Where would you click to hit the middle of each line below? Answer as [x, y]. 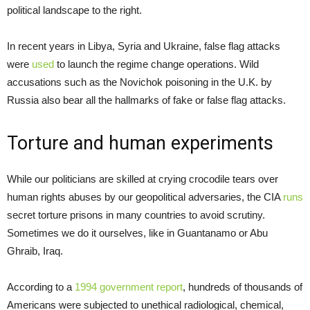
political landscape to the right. [74, 10]
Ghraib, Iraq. [35, 251]
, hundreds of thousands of [243, 287]
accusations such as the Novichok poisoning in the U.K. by [139, 82]
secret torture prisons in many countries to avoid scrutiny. [136, 215]
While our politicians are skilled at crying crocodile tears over [143, 179]
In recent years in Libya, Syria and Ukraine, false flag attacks [144, 46]
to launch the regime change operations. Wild [156, 64]
